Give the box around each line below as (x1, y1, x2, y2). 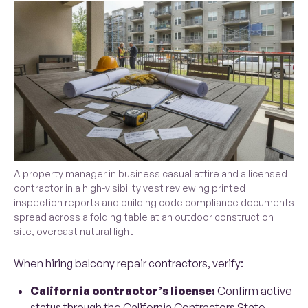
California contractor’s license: (30, 284, 215, 298)
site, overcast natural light (14, 225, 133, 238)
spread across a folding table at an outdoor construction (14, 211, 274, 223)
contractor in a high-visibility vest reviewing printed (14, 182, 245, 195)
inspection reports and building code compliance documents (14, 197, 294, 209)
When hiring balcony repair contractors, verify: (14, 256, 243, 271)
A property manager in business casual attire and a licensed (14, 168, 287, 180)
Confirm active (215, 284, 292, 298)
